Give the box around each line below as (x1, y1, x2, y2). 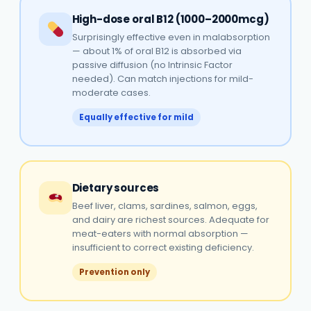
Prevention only (78, 266, 150, 278)
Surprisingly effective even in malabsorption (72, 30, 270, 44)
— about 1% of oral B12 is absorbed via (72, 44, 242, 58)
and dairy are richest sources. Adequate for (72, 212, 269, 226)
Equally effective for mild (78, 111, 194, 123)
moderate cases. (72, 85, 151, 99)
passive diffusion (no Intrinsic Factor (72, 58, 233, 72)
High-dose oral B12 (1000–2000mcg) (72, 11, 269, 26)
